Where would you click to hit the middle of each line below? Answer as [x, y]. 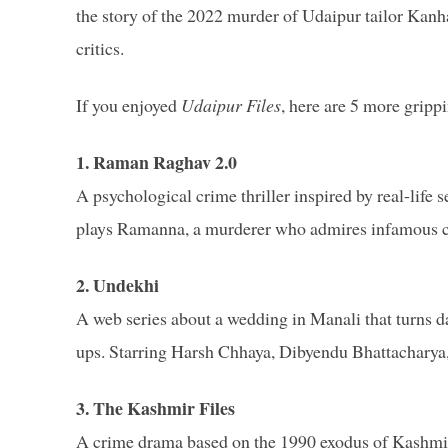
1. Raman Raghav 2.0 [156, 161]
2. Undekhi [117, 284]
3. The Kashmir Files [155, 407]
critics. [100, 47]
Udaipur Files [231, 104]
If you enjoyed [128, 104]
